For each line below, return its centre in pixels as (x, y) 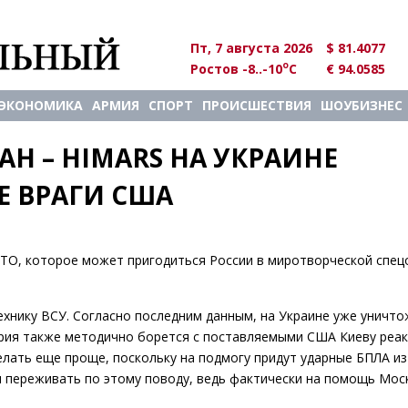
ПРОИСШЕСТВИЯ (257, 105)
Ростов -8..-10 (236, 68)
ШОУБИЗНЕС (362, 105)
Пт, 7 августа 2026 (251, 47)
